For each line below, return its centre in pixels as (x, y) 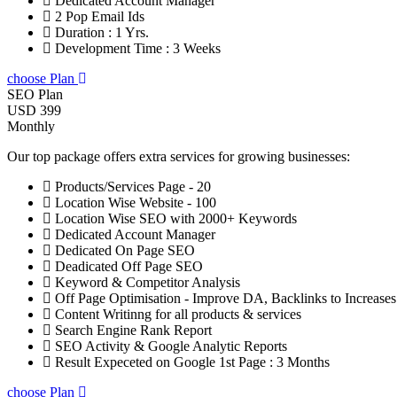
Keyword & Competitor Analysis (146, 283)
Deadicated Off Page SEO (127, 267)
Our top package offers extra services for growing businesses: (179, 157)
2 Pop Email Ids (98, 17)
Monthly (31, 127)
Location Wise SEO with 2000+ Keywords (174, 219)
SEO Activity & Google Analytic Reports (169, 346)
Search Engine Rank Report (132, 331)
